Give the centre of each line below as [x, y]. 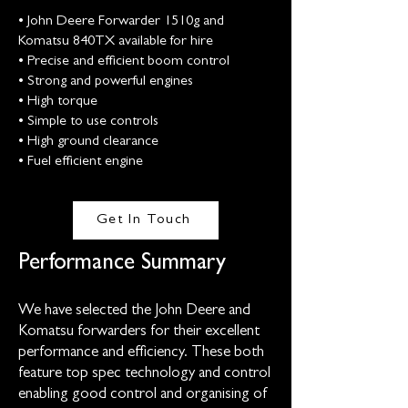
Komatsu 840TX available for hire [116, 42]
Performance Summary [125, 265]
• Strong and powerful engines [106, 82]
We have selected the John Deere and [134, 311]
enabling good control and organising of [143, 395]
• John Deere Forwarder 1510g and [121, 22]
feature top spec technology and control [144, 374]
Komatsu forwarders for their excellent [139, 332]
